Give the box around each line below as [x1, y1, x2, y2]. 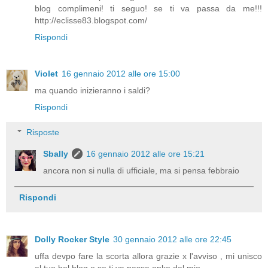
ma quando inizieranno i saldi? [35, 86, 150, 96]
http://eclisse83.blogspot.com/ [35, 15, 147, 25]
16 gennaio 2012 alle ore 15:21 [86, 149, 205, 159]
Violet [35, 69, 58, 79]
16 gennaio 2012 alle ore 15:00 [62, 69, 180, 79]
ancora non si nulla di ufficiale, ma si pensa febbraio [43, 166, 240, 176]
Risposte [26, 127, 60, 138]
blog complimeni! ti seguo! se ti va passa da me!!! [35, 3, 262, 13]
